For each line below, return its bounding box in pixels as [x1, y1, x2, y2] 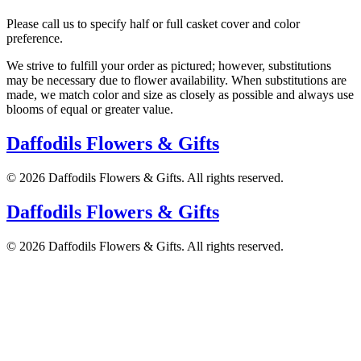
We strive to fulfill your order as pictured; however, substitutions [6, 59, 331, 73]
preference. [6, 31, 63, 45]
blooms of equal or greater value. [6, 102, 173, 116]
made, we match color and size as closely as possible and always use [6, 88, 354, 102]
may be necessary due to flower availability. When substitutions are [6, 73, 346, 87]
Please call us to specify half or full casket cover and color [6, 17, 300, 31]
